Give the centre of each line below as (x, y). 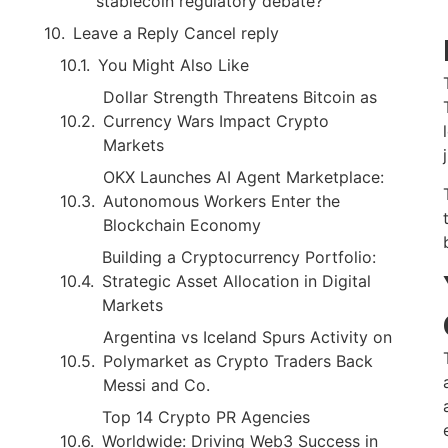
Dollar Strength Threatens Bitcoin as (240, 97)
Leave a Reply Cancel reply (176, 33)
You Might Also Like (173, 65)
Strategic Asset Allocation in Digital (236, 281)
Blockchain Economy (182, 225)
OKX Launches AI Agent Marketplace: (243, 177)
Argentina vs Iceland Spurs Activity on (247, 337)
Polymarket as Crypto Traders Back (238, 361)
